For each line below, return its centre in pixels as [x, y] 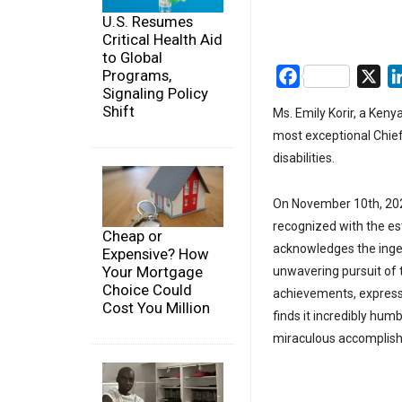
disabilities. [304, 158]
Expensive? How [156, 253]
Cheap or [132, 236]
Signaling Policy [155, 94]
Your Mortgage [153, 271]
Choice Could [147, 289]
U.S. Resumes [148, 22]
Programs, [137, 76]
